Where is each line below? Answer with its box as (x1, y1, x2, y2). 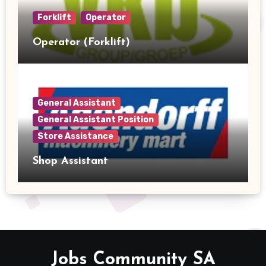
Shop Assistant (32, 156, 108, 167)
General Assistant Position (37, 115, 154, 125)
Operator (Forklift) (32, 37, 130, 48)
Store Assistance (37, 131, 113, 141)
